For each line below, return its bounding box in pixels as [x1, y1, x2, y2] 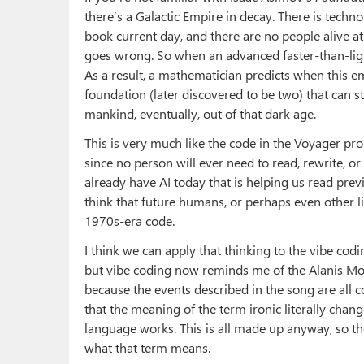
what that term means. [84, 339, 210, 357]
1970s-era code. [84, 212, 175, 230]
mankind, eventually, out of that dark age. [84, 105, 316, 123]
